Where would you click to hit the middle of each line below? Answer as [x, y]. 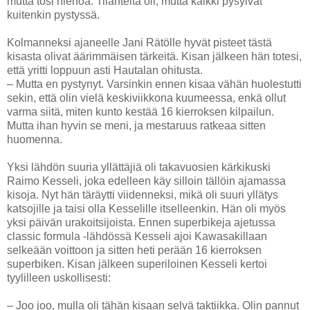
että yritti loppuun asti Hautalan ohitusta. [105, 70]
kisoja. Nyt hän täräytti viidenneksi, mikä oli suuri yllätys [143, 194]
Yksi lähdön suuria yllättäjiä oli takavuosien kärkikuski [139, 167]
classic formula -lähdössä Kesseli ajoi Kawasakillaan [137, 236]
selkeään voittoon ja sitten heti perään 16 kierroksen [134, 250]
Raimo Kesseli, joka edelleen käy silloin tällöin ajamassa [146, 181]
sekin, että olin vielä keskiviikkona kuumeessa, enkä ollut [146, 98]
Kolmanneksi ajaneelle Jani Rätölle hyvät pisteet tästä [139, 42]
